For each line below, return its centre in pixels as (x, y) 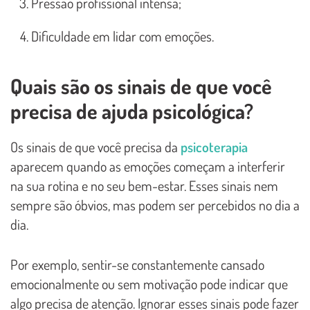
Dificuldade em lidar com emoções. (122, 36)
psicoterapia (214, 147)
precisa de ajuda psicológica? (132, 111)
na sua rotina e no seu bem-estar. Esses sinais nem (144, 186)
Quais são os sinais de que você (141, 86)
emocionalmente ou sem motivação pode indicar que (149, 284)
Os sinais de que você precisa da (95, 147)
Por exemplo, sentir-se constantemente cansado (137, 265)
